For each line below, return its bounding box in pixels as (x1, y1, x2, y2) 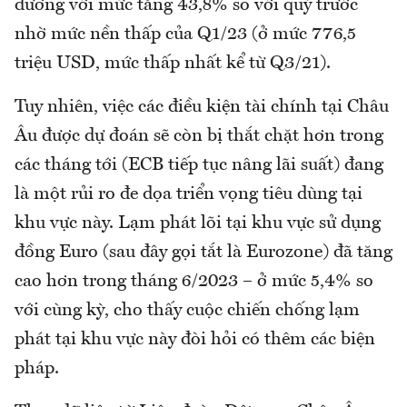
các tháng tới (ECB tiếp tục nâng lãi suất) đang (15, 156, 383, 175)
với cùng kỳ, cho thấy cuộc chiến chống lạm (15, 302, 360, 321)
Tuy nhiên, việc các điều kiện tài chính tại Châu (15, 98, 389, 117)
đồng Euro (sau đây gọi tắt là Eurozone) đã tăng (15, 243, 392, 263)
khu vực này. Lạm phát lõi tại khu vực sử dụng (15, 214, 381, 233)
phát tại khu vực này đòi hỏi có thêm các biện (15, 331, 375, 350)
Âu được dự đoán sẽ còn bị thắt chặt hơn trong (15, 127, 383, 146)
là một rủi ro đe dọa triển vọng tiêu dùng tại (15, 185, 362, 204)
